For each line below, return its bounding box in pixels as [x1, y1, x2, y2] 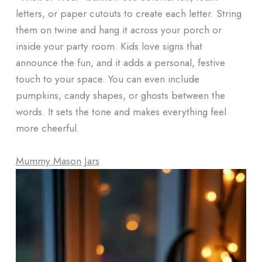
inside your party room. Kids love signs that [15, 39, 202, 54]
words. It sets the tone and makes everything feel [15, 104, 226, 119]
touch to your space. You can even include [15, 71, 199, 87]
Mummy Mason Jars [15, 153, 99, 168]
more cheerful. [15, 120, 80, 136]
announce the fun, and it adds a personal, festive [15, 55, 225, 70]
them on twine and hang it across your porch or [15, 22, 222, 37]
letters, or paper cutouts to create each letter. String [15, 6, 242, 21]
